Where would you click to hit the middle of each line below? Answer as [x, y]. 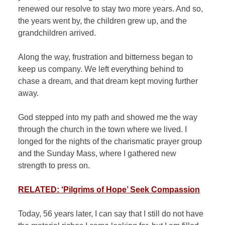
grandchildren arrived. [57, 33]
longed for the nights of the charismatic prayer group [110, 141]
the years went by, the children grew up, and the [103, 21]
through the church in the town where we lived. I [103, 129]
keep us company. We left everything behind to [101, 69]
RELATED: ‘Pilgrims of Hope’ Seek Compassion [109, 189]
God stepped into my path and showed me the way [108, 117]
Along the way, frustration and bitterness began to [106, 57]
